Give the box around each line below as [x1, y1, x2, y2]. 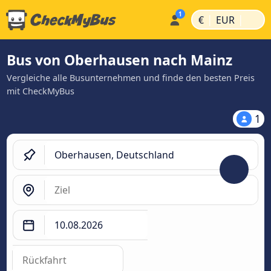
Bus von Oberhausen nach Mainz [7, 50, 232, 70]
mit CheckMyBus [7, 85, 74, 97]
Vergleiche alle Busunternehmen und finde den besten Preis [7, 72, 255, 83]
